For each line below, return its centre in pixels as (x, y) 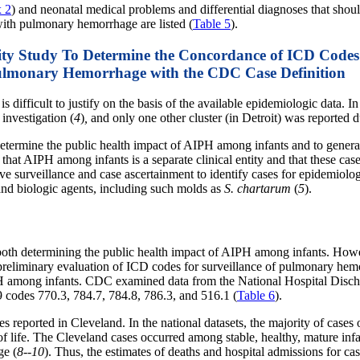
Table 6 (256, 295)
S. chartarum (258, 189)
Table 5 (212, 23)
